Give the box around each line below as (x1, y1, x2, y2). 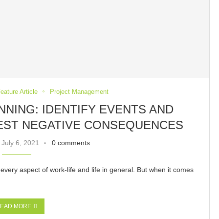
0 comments (51, 138, 90, 147)
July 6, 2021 (1, 138, 39, 147)
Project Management (50, 88, 109, 95)
